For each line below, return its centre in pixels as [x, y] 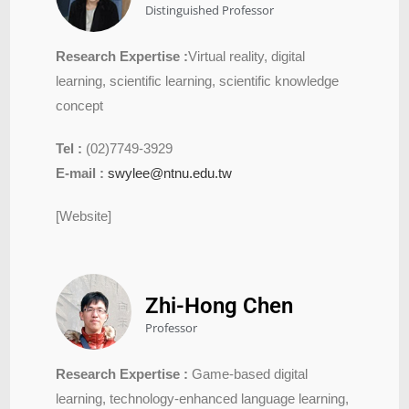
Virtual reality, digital [247, 56]
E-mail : [82, 173]
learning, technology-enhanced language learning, [203, 398]
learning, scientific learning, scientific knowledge [198, 80]
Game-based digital [250, 373]
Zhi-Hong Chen [220, 305]
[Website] [84, 215]
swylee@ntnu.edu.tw [170, 173]
